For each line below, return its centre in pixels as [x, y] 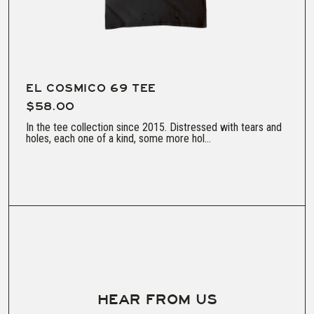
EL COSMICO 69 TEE [91, 89]
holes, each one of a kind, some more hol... [118, 139]
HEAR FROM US [157, 300]
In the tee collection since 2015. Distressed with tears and [154, 128]
